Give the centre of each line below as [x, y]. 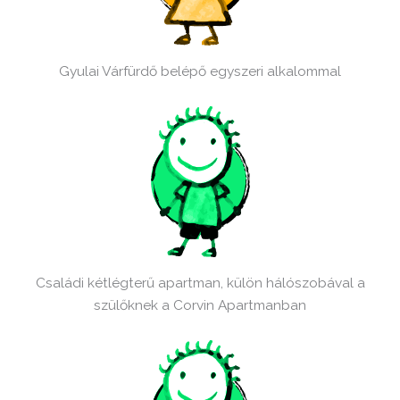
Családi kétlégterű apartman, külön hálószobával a [200, 283]
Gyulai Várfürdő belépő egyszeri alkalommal [200, 71]
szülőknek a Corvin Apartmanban [200, 305]
